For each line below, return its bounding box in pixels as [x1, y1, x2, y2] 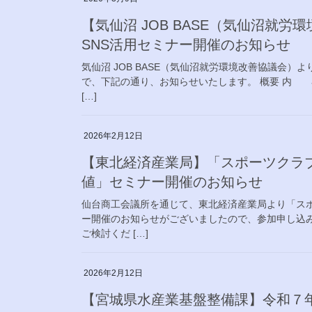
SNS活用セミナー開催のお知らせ [81, 36, 290, 52]
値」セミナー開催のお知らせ [81, 173, 263, 189]
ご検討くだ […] [81, 227, 148, 239]
